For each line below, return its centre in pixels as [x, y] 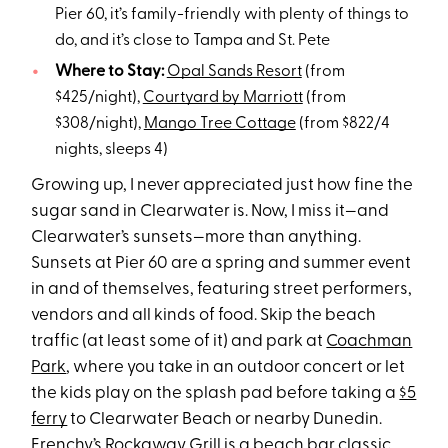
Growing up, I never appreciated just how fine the [222, 185]
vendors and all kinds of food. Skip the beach [204, 315]
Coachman [369, 341]
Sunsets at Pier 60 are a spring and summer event [221, 263]
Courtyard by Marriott [222, 97]
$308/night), [99, 123]
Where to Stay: [109, 71]
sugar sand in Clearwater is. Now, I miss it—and [210, 211]
